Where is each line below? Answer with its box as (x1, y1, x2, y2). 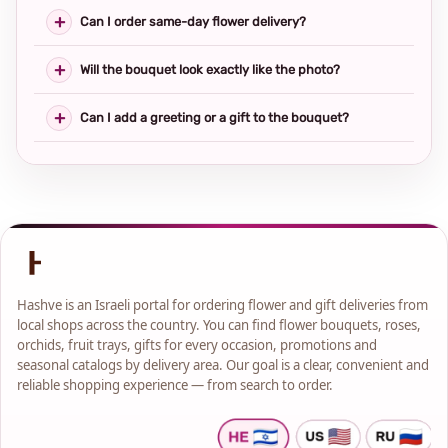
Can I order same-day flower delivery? (80, 14, 306, 29)
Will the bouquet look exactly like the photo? (80, 62, 340, 77)
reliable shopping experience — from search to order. (17, 376, 333, 395)
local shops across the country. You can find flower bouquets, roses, (17, 316, 421, 335)
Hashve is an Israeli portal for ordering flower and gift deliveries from (17, 296, 428, 315)
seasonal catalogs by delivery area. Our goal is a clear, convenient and (17, 356, 429, 375)
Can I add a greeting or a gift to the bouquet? (80, 110, 349, 125)
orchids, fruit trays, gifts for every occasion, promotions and (17, 336, 377, 355)
